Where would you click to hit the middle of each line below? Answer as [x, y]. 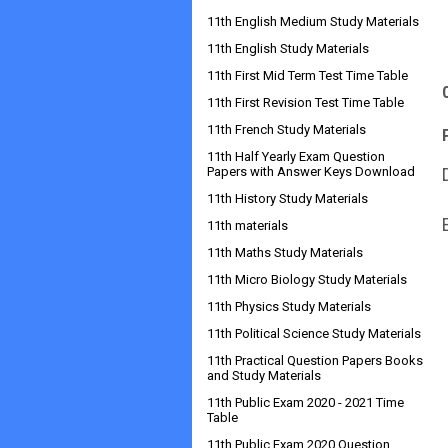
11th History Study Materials [287, 198]
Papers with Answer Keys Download [311, 171]
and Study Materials [264, 375]
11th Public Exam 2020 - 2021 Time [305, 402]
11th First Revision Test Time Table [305, 102]
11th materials [247, 225]
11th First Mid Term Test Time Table [307, 75]
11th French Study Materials [286, 129]
